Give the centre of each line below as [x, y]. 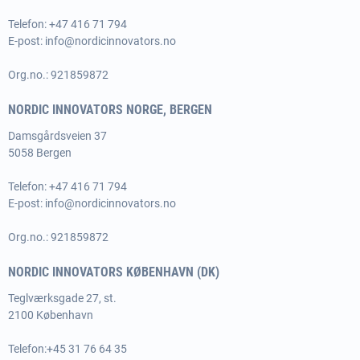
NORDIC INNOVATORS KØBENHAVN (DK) [114, 272]
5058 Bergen [40, 153]
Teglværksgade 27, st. [62, 298]
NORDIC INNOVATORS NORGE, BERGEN [110, 110]
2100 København [51, 315]
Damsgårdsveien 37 [57, 136]
